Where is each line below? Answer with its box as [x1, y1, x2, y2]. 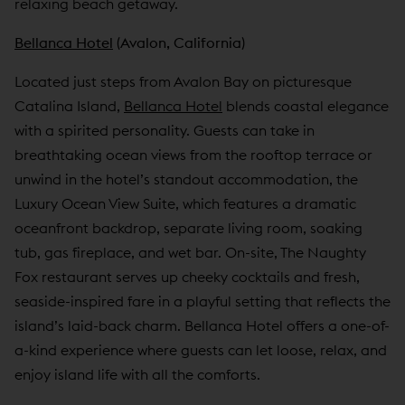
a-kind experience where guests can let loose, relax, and [14, 340, 387, 359]
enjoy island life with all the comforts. [14, 364, 260, 383]
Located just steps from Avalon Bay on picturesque [14, 71, 352, 90]
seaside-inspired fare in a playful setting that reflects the [14, 291, 391, 310]
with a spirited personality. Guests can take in [14, 120, 315, 139]
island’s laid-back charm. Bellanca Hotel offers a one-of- [14, 316, 390, 334]
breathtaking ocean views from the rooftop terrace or [14, 145, 372, 164]
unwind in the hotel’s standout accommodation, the [14, 169, 358, 188]
